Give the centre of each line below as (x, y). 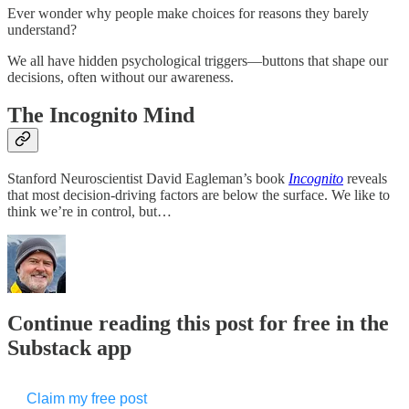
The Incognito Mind (101, 115)
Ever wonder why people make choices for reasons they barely (188, 13)
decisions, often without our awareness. (121, 77)
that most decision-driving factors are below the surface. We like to (199, 195)
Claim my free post (87, 399)
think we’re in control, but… (89, 212)
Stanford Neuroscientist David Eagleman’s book (148, 179)
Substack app (69, 348)
